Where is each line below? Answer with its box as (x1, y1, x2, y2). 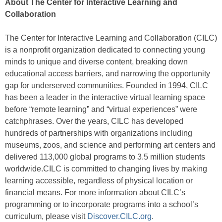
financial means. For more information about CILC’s (5, 188, 185, 197)
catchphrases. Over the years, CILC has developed (5, 117, 183, 126)
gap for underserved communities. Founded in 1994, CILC (5, 81, 208, 90)
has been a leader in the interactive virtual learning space (5, 93, 205, 102)
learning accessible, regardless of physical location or (5, 176, 193, 185)
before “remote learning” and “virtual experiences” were (5, 105, 197, 114)
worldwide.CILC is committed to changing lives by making (5, 165, 207, 173)
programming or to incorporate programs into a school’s (5, 200, 198, 209)
